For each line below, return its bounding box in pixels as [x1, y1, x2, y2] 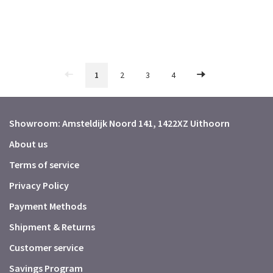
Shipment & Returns [9, 221, 95, 233]
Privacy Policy [9, 179, 69, 191]
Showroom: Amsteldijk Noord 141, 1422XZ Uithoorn [9, 117, 230, 129]
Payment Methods [9, 200, 87, 212]
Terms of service [9, 158, 79, 171]
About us [9, 138, 48, 150]
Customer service [9, 241, 83, 253]
